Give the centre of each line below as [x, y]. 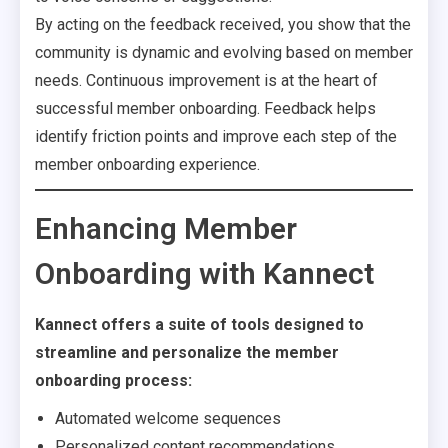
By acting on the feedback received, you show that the [223, 24]
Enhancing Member [166, 228]
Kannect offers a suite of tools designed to [199, 324]
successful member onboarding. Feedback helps [205, 108]
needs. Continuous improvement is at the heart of [206, 80]
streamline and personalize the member [187, 352]
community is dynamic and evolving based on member [224, 52]
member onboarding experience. [147, 164]
